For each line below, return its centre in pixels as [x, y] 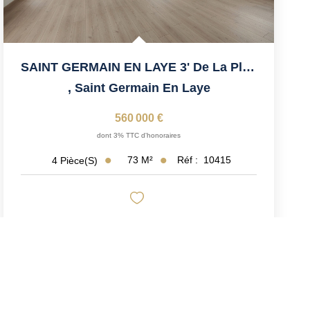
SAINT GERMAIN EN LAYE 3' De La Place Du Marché [249, 67]
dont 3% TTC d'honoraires [139, 136]
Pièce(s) [79, 160]
